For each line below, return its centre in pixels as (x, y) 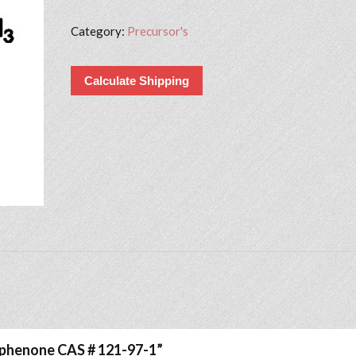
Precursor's (157, 31)
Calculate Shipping (136, 81)
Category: (99, 31)
